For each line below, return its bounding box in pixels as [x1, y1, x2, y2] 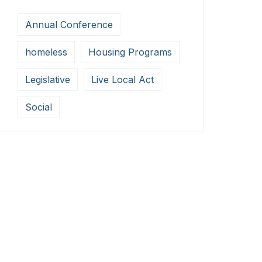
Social [25, 101, 52, 113]
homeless [25, 46, 67, 58]
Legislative [25, 73, 70, 85]
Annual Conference [25, 18, 113, 30]
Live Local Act [91, 73, 154, 85]
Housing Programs [88, 46, 172, 58]
